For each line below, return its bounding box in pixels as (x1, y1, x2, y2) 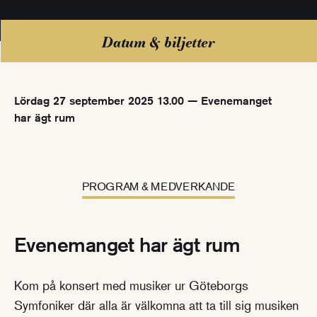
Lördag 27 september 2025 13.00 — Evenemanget (14, 93, 272, 108)
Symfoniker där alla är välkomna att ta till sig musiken (14, 296, 299, 313)
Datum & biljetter (102, 31, 215, 52)
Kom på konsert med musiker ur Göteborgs (14, 277, 248, 293)
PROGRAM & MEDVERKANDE (82, 178, 235, 193)
